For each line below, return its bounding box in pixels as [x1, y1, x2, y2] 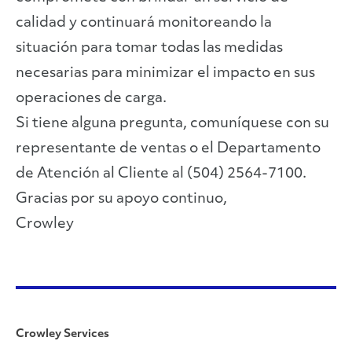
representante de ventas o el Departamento [16, 141, 321, 156]
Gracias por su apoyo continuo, [16, 192, 227, 207]
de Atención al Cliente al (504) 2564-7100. [16, 167, 306, 181]
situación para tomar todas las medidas [16, 41, 283, 56]
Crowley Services [16, 328, 109, 340]
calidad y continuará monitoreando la [16, 16, 272, 31]
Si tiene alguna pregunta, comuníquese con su [16, 116, 329, 131]
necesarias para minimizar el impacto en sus [16, 66, 315, 81]
